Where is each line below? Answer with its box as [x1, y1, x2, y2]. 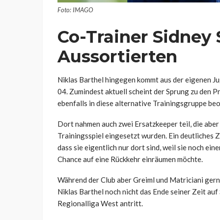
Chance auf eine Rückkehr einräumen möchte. [57, 155, 203, 164]
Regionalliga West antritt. [57, 199, 143, 208]
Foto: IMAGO [57, 6, 93, 14]
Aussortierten [57, 46, 177, 67]
